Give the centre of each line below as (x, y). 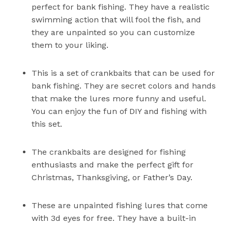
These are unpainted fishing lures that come (120, 206)
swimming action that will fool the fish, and (117, 20)
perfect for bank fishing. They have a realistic (121, 7)
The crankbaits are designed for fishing (109, 152)
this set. (47, 124)
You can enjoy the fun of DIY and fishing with (119, 111)
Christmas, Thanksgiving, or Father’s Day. (112, 178)
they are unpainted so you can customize (113, 33)
